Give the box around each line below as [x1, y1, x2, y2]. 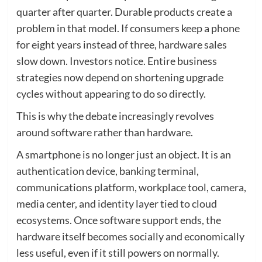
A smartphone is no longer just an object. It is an [16, 147, 231, 161]
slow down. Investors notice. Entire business [16, 54, 217, 67]
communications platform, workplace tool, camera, [16, 180, 246, 194]
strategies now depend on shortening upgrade [16, 70, 223, 84]
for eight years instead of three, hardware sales [16, 37, 227, 51]
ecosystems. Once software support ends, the [16, 213, 221, 226]
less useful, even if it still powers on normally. [16, 246, 219, 259]
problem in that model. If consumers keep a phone [16, 21, 240, 35]
